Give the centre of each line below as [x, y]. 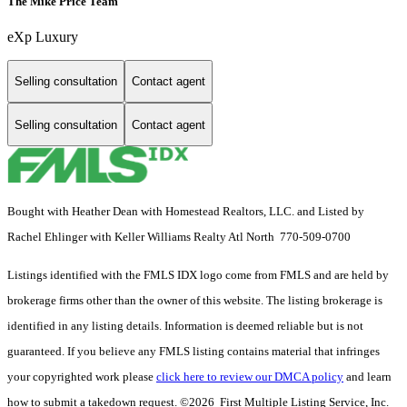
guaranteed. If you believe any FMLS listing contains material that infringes [194, 352]
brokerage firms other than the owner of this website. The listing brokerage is [195, 301]
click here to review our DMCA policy [250, 377]
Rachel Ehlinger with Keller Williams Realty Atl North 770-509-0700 [179, 237]
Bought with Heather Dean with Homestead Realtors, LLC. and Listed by [186, 212]
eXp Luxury [43, 36]
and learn [367, 377]
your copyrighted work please [82, 377]
